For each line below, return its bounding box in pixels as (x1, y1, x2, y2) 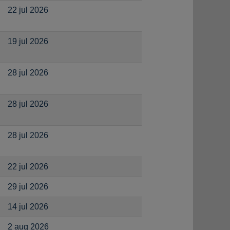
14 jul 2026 (8, 202, 48, 211)
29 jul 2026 (8, 182, 48, 191)
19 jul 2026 (8, 37, 48, 46)
